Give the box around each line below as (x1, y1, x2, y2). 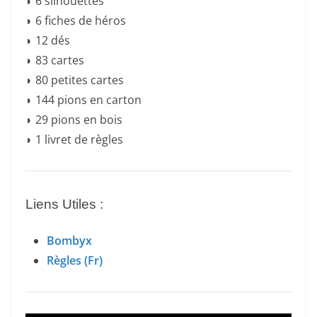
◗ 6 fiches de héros (25, 13, 126, 29)
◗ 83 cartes (25, 52, 84, 69)
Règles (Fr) (47, 253, 103, 269)
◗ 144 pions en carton (25, 92, 142, 108)
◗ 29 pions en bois (25, 112, 122, 128)
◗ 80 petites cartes (25, 72, 124, 88)
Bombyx (47, 233, 92, 249)
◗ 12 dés (25, 33, 70, 49)
